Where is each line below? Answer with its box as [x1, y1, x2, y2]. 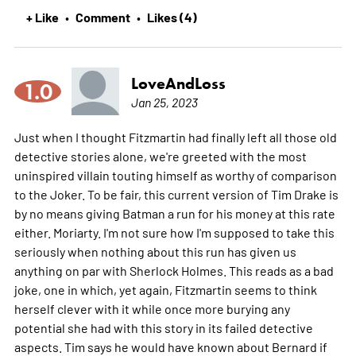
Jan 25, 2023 [130, 93, 198, 110]
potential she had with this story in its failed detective [14, 319, 313, 335]
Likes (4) [146, 7, 197, 25]
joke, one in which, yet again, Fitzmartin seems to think [14, 281, 317, 297]
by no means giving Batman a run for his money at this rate [14, 204, 335, 221]
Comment [75, 7, 130, 25]
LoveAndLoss [130, 73, 226, 93]
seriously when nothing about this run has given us [14, 242, 296, 259]
